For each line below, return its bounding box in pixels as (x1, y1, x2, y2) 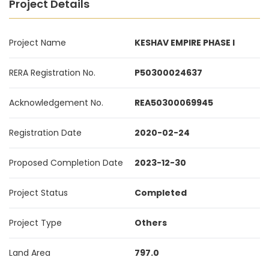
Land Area (9, 247, 50, 259)
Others (134, 217, 167, 229)
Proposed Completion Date (9, 157, 123, 169)
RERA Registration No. (9, 67, 95, 79)
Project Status (9, 187, 68, 199)
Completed (134, 187, 187, 199)
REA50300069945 (134, 97, 213, 109)
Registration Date (9, 127, 82, 139)
